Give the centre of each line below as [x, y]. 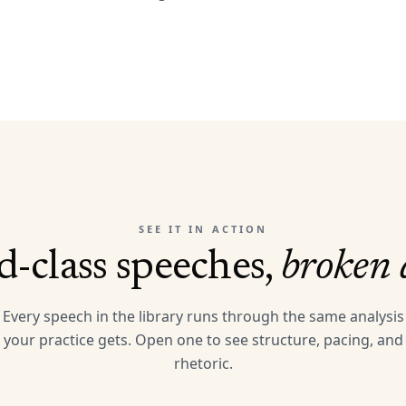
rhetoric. [203, 363]
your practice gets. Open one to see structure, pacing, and [203, 340]
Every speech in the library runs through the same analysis [203, 316]
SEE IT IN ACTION [203, 229]
